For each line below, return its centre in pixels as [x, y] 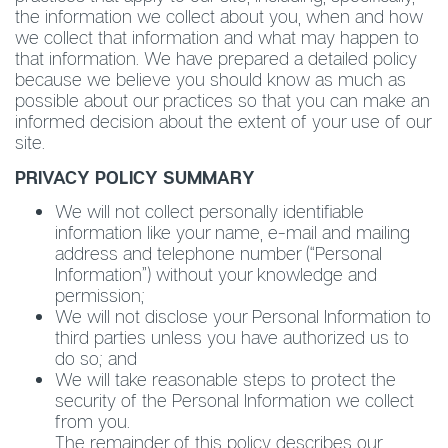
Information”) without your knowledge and [216, 274]
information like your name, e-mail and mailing [232, 232]
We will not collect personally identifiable [209, 211]
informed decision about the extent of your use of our [223, 121]
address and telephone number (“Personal [218, 253]
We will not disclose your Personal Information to [243, 316]
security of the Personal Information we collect [234, 400]
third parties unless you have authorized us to [232, 337]
